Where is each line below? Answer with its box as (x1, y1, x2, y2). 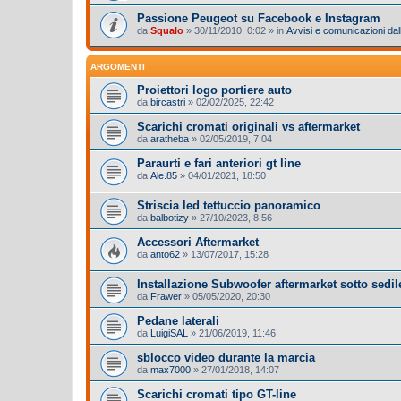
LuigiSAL (150, 327, 188, 338)
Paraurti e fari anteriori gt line (137, 157, 301, 171)
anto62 (150, 248, 180, 260)
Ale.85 (150, 170, 177, 182)
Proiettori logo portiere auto (137, 83, 292, 98)
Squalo (150, 24, 183, 36)
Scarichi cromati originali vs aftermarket (137, 120, 360, 134)
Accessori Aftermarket (137, 235, 259, 249)
